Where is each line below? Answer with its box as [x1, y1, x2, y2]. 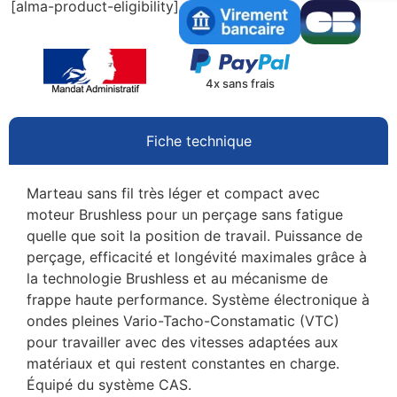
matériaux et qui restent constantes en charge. [27, 354, 339, 373]
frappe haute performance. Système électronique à [27, 291, 370, 309]
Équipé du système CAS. [27, 376, 191, 394]
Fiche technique [145, 132, 252, 151]
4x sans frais [205, 76, 275, 91]
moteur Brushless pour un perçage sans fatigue [27, 206, 343, 224]
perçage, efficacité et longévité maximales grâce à [27, 248, 367, 267]
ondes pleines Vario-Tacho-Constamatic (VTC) [27, 312, 339, 331]
